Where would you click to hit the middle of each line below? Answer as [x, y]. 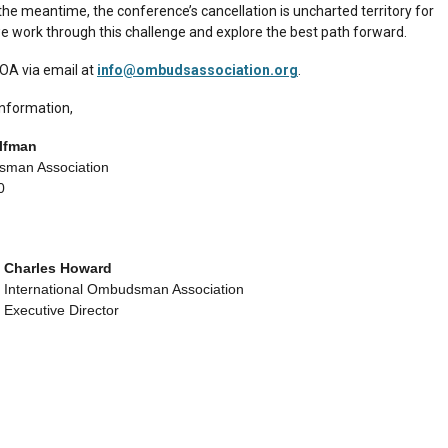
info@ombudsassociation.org [197, 69]
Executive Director [61, 309]
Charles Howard [58, 267]
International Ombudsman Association [124, 288]
